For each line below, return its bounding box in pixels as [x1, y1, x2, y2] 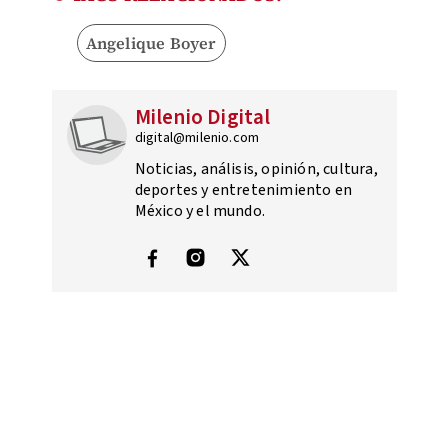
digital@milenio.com [134, 128, 260, 149]
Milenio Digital [134, 102, 271, 133]
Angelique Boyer [85, 32, 217, 55]
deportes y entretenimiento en [134, 179, 353, 202]
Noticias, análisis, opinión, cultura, [134, 158, 378, 181]
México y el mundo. [134, 200, 266, 223]
